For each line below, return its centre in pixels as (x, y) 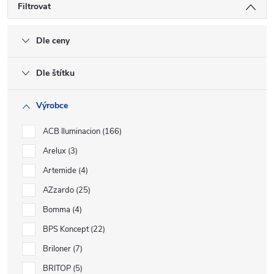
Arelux (55, 151)
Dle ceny (53, 41)
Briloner (58, 249)
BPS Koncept (67, 229)
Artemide (61, 171)
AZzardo (59, 190)
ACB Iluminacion (72, 131)
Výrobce (52, 106)
